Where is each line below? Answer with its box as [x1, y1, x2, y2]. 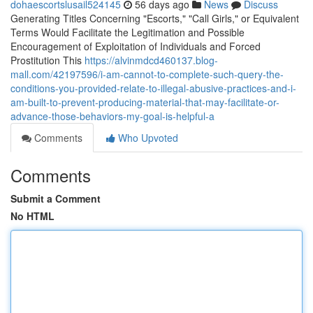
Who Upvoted [115, 131, 178, 145]
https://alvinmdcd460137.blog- [85, 53, 218, 67]
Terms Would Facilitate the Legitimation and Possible [10, 25, 245, 39]
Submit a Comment [10, 191, 101, 205]
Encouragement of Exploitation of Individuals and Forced [10, 39, 261, 53]
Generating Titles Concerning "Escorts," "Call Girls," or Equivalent [10, 11, 299, 25]
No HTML [10, 209, 54, 223]
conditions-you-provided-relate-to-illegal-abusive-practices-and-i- [10, 81, 296, 95]
